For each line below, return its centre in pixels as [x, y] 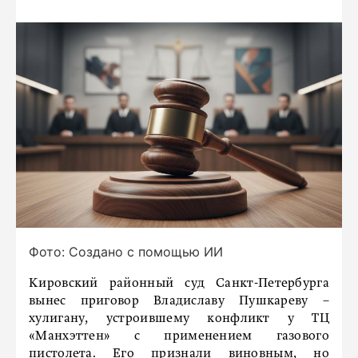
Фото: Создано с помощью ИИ [126, 252]
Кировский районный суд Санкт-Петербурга [179, 284]
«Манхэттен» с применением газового [179, 337]
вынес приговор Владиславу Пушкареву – [179, 302]
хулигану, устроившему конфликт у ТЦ [179, 319]
